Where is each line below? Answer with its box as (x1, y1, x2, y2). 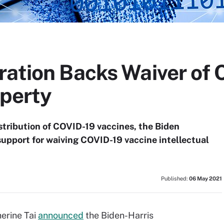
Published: (161, 175, 189, 181)
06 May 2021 (189, 175, 222, 181)
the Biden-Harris (83, 210, 153, 220)
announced (38, 210, 83, 220)
